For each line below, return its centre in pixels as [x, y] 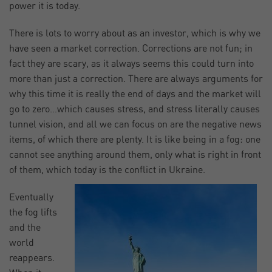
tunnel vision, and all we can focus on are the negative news [135, 125]
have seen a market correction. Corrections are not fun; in [131, 49]
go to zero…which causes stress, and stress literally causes [134, 110]
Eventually [31, 198]
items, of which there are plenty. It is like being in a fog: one [135, 140]
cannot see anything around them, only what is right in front [135, 155]
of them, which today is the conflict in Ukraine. [107, 170]
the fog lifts [33, 213]
